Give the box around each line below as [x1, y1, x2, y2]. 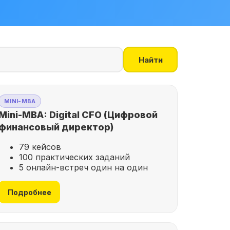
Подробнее [7, 187, 51, 197]
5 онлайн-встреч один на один [19, 162, 148, 172]
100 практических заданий [19, 152, 130, 162]
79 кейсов [19, 142, 61, 152]
